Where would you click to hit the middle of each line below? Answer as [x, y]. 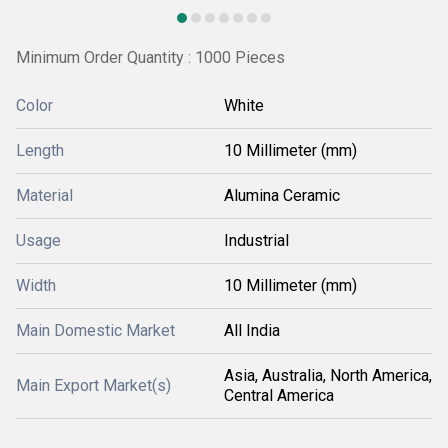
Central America [279, 395]
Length [40, 150]
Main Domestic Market [95, 330]
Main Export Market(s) [93, 385]
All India [252, 330]
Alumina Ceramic [282, 195]
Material [44, 195]
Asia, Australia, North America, [328, 375]
